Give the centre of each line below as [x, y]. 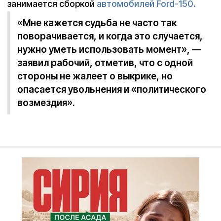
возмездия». [46, 103]
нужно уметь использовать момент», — [109, 50]
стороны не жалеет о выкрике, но [95, 76]
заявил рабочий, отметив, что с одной [105, 63]
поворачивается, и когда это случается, [110, 37]
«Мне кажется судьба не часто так [97, 23]
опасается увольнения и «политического [112, 90]
